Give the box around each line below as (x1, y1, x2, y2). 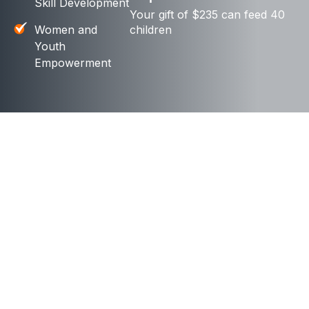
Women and (34, 23, 97, 37)
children (130, 23, 172, 37)
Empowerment (34, 56, 111, 70)
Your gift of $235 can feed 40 (130, 8, 286, 21)
